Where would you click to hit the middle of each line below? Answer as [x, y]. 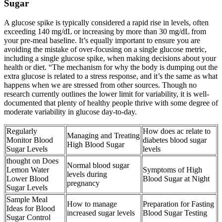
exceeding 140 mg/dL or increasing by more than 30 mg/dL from [105, 31]
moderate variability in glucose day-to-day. [70, 111]
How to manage [92, 204]
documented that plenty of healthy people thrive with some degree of [111, 103]
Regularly [22, 131]
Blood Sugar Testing [175, 213]
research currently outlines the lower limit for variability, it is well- [107, 94]
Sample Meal [27, 199]
